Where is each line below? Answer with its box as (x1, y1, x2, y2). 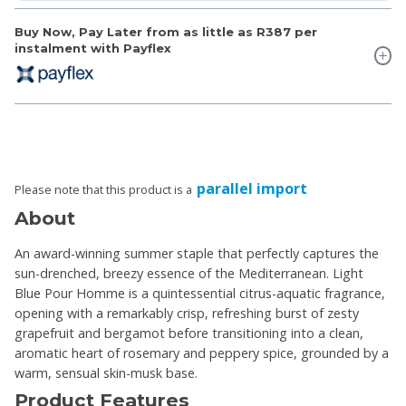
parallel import (197, 178, 307, 198)
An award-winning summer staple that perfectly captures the (14, 245, 379, 263)
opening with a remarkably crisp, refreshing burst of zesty (14, 304, 359, 323)
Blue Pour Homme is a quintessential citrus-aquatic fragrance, (14, 285, 385, 303)
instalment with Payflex (14, 41, 171, 55)
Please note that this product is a (14, 181, 192, 198)
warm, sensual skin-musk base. (14, 364, 198, 382)
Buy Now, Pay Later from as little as (14, 24, 253, 39)
